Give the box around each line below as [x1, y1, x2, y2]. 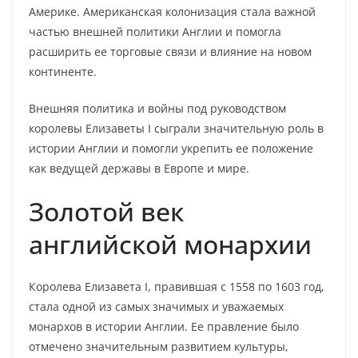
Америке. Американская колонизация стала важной [29, 4, 316, 19]
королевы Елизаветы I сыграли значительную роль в [29, 121, 324, 136]
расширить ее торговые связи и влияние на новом [29, 44, 312, 59]
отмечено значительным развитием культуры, [29, 339, 288, 354]
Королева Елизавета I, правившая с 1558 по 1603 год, [29, 279, 324, 294]
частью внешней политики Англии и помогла [29, 24, 281, 39]
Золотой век [29, 194, 184, 229]
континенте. [29, 64, 97, 79]
